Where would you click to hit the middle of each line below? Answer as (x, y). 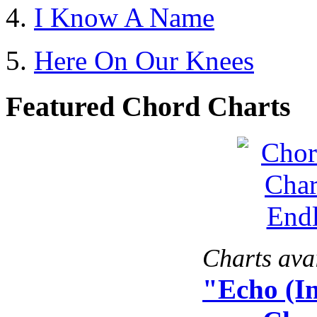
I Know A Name (124, 18)
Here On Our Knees (144, 61)
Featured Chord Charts (148, 107)
